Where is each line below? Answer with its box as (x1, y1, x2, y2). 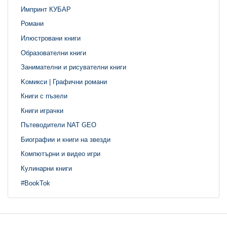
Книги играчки (21, 106, 63, 115)
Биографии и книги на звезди (21, 135, 110, 143)
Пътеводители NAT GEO (21, 121, 96, 129)
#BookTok (21, 179, 50, 187)
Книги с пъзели (21, 92, 67, 100)
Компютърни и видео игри (21, 150, 100, 158)
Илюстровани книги (21, 34, 81, 42)
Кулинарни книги (21, 164, 72, 172)
